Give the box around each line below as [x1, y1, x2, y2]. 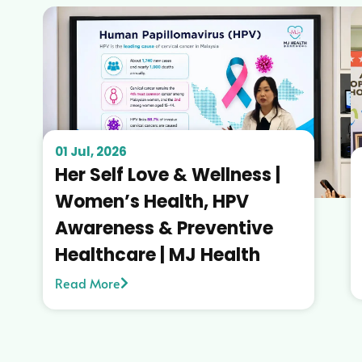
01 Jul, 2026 [54, 142, 127, 160]
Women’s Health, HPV [54, 188, 249, 214]
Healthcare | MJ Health [54, 242, 260, 267]
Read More [54, 273, 120, 292]
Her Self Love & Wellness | [54, 162, 280, 187]
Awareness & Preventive [54, 215, 273, 241]
